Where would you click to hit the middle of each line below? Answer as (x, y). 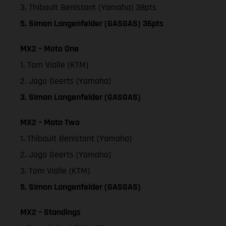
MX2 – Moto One (49, 48)
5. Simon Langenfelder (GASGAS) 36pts (93, 23)
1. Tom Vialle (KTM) (54, 65)
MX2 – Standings (50, 212)
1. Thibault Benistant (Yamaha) (76, 138)
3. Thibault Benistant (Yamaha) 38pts (88, 7)
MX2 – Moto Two (50, 122)
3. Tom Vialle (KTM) (55, 171)
